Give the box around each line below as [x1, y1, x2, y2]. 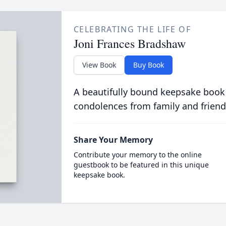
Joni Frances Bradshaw [73, 35, 186, 51]
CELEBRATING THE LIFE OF [73, 24, 191, 35]
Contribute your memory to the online [73, 150, 202, 159]
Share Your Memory [73, 134, 153, 145]
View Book [82, 60, 116, 70]
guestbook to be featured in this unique [73, 160, 209, 169]
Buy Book [133, 60, 164, 70]
